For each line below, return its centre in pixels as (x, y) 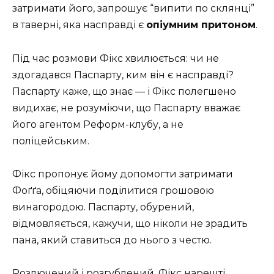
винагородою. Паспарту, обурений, (103, 207)
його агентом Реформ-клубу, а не (98, 124)
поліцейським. (51, 141)
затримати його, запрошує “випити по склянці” (133, 9)
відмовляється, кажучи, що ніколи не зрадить (130, 223)
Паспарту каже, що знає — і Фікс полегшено (124, 91)
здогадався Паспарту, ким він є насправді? (123, 75)
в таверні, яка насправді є (79, 25)
